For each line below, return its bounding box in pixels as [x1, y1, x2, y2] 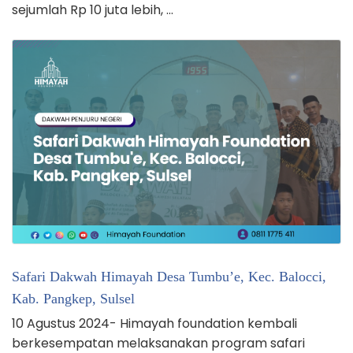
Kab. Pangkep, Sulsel [12, 290, 135, 307]
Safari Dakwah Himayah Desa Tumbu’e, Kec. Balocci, [12, 268, 326, 284]
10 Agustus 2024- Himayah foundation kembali [12, 314, 297, 333]
